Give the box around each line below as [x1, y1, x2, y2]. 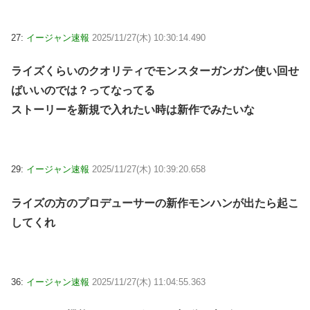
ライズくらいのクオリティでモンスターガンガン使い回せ [11, 65, 299, 77]
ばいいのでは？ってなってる [11, 84, 155, 97]
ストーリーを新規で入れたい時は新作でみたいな [11, 104, 255, 116]
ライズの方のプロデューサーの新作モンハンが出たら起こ [11, 197, 299, 209]
